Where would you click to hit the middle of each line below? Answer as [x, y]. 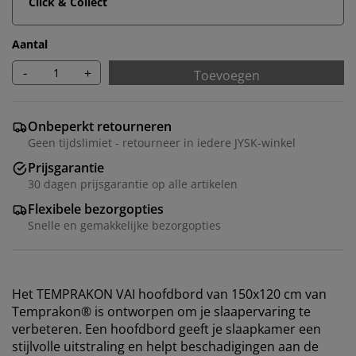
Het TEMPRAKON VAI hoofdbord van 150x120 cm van [169, 294]
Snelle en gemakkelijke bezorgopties [124, 225]
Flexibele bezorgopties [96, 209]
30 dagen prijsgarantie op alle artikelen [133, 184]
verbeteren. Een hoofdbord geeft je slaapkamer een [166, 329]
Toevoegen [226, 75]
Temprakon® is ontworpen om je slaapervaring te [161, 311]
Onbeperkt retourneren [100, 126]
